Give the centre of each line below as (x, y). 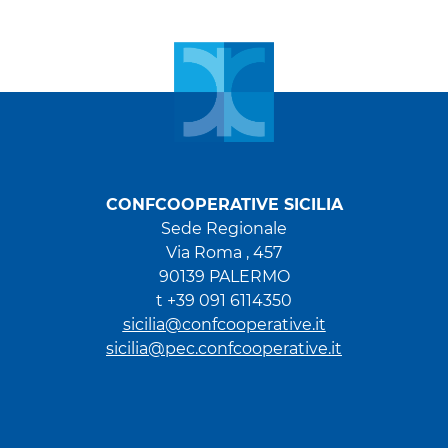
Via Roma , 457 (224, 252)
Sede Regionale (224, 228)
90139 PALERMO (224, 276)
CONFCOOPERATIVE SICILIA (224, 204)
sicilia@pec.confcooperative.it (224, 348)
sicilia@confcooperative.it (224, 324)
